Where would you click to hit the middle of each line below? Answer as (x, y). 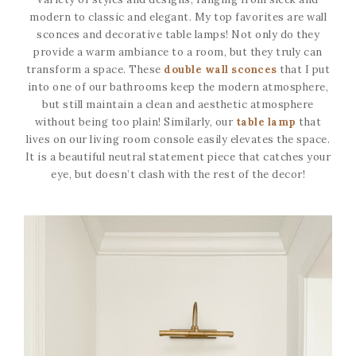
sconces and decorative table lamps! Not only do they (178, 34)
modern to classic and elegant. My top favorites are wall (178, 17)
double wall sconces (221, 69)
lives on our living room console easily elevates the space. (178, 139)
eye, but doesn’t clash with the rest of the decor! (178, 174)
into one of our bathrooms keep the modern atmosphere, (178, 87)
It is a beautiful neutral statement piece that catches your (178, 157)
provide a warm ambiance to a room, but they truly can (178, 52)
